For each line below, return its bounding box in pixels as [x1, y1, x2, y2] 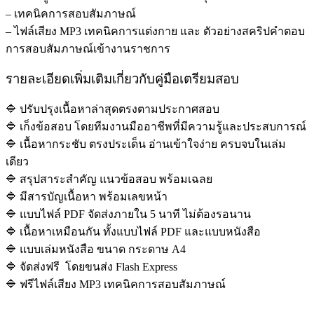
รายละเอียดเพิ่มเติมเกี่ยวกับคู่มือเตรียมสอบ [6, 71, 239, 86]
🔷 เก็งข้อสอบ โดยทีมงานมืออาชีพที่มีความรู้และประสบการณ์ [6, 120, 306, 132]
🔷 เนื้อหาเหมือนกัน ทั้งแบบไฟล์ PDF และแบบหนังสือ [6, 225, 261, 238]
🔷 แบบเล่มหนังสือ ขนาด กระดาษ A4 [6, 243, 186, 255]
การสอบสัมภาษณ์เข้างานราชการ [6, 42, 170, 55]
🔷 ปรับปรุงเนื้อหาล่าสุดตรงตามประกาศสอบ [6, 102, 219, 115]
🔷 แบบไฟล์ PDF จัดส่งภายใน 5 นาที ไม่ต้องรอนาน [6, 207, 251, 220]
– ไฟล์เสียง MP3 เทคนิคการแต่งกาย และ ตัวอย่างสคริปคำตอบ [6, 25, 305, 37]
